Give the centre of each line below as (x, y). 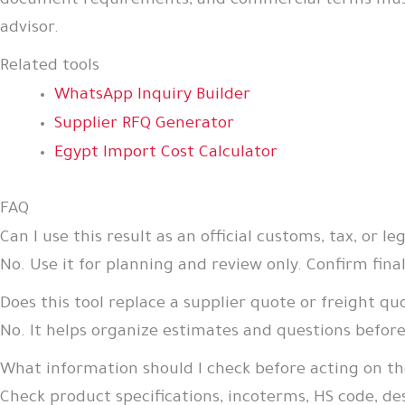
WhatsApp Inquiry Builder (152, 95)
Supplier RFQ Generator (144, 124)
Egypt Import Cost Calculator (166, 153)
